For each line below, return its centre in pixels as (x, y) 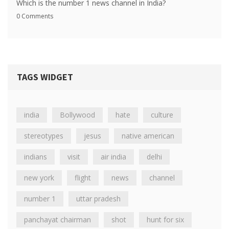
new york (39, 178)
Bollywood (77, 115)
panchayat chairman (58, 220)
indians (36, 157)
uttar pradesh (98, 199)
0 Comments (35, 16)
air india (113, 157)
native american (148, 136)
